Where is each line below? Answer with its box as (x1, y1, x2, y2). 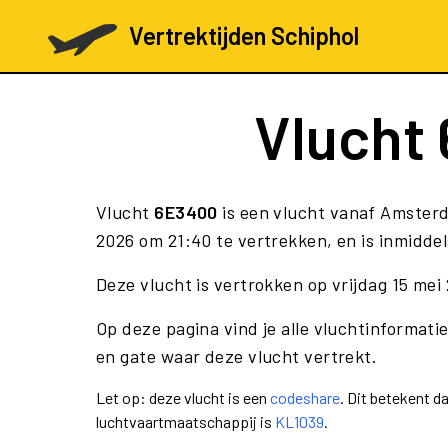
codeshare (270, 388, 340, 407)
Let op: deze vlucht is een (96, 388, 270, 407)
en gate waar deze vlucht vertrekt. (96, 345, 378, 367)
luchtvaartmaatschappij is (96, 412, 275, 431)
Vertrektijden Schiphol (128, 21, 359, 50)
